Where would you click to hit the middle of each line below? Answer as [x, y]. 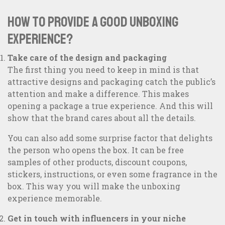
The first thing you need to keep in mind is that [103, 70]
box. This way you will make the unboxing [94, 186]
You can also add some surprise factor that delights [110, 138]
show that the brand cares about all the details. [102, 118]
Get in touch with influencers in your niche [97, 218]
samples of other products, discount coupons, [97, 162]
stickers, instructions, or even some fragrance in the [113, 174]
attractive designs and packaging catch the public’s [111, 82]
